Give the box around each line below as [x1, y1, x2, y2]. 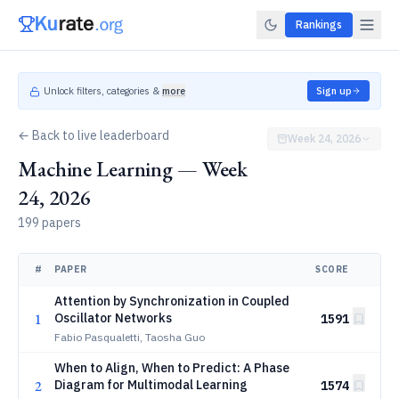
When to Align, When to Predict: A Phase [54, 360, 289, 376]
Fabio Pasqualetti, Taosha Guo [54, 330, 205, 344]
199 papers [18, 215, 81, 231]
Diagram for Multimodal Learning [54, 377, 248, 393]
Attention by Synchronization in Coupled [54, 293, 289, 309]
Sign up [316, 85, 352, 97]
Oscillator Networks [54, 310, 172, 326]
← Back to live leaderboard [18, 127, 169, 143]
